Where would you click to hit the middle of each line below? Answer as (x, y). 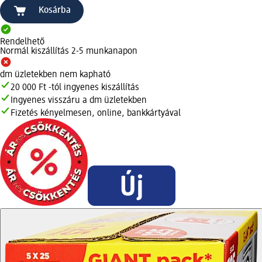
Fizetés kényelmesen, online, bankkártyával (96, 113)
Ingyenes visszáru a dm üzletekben (79, 100)
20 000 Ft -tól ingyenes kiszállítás (75, 87)
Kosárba (55, 10)
